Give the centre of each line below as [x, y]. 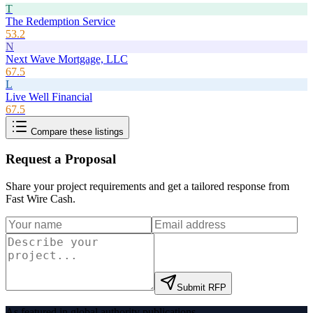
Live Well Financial [49, 96]
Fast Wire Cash [39, 198]
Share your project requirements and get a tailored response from [147, 186]
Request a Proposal [61, 159]
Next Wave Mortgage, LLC [67, 59]
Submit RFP [202, 287]
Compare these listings [76, 131]
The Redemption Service [60, 21]
